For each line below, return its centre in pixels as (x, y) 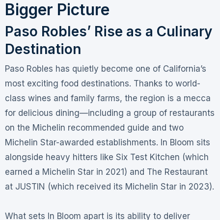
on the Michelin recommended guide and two (94, 127)
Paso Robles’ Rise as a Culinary (108, 32)
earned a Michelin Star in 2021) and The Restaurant (106, 172)
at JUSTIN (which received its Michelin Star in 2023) (108, 186)
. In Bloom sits (183, 142)
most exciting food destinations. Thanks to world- (102, 83)
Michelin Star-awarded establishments (80, 142)
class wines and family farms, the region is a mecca (108, 98)
